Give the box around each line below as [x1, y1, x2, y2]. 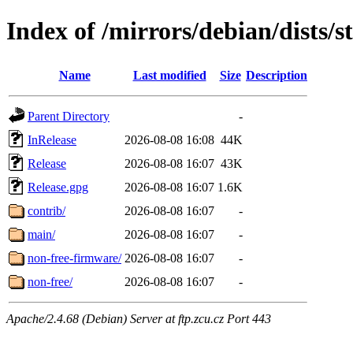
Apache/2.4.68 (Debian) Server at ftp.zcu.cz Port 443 [6, 311, 271, 325]
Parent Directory [28, 109, 110, 123]
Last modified [132, 68, 206, 82]
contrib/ [28, 203, 65, 217]
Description [246, 68, 307, 82]
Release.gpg [28, 180, 88, 194]
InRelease [28, 132, 76, 147]
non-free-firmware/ [28, 251, 121, 265]
